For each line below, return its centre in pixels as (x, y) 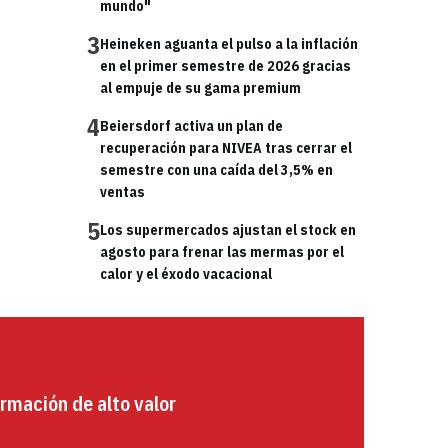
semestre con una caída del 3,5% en (216, 170)
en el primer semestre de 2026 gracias (225, 66)
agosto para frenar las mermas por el (222, 252)
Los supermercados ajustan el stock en (228, 230)
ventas (122, 192)
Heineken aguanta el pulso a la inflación (229, 44)
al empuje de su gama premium (200, 88)
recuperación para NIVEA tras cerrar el (226, 148)
